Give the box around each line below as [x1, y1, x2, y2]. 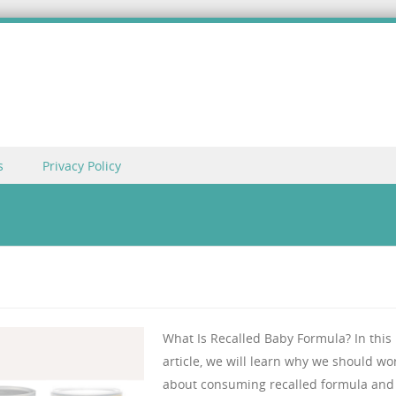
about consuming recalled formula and [163, 376, 394, 392]
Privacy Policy [42, 157, 121, 174]
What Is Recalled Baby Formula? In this [163, 330, 392, 346]
